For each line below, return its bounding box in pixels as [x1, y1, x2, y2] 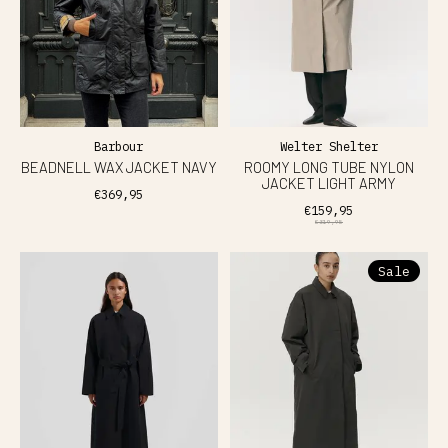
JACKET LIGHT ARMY [261, 173, 396, 192]
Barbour [94, 138, 144, 155]
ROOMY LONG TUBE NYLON [243, 157, 414, 176]
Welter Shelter [279, 138, 378, 155]
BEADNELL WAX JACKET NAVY [20, 157, 217, 176]
